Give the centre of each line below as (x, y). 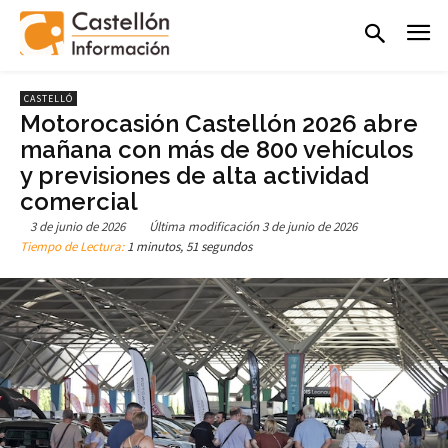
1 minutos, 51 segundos (189, 247)
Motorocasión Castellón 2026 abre (219, 123)
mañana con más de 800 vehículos (216, 149)
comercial (79, 201)
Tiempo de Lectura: (73, 247)
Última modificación (204, 227)
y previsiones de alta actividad (194, 175)
